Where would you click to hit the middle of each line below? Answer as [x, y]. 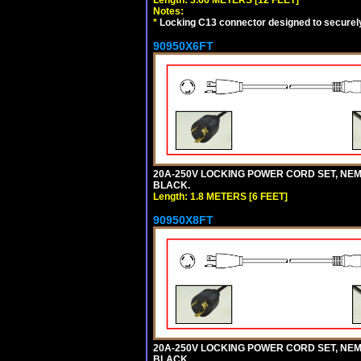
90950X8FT [183, 220]
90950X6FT [183, 46]
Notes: [168, 11]
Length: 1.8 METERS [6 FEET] [220, 196]
